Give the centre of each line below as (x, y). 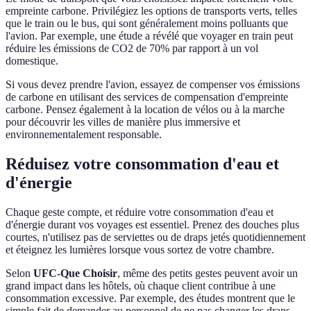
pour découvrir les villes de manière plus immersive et (123, 122)
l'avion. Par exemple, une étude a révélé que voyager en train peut (149, 36)
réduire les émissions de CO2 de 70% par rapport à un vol (132, 49)
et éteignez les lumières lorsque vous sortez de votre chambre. (140, 250)
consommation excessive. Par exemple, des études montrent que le (150, 299)
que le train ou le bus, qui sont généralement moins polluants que (147, 24)
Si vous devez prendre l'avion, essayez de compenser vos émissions (153, 85)
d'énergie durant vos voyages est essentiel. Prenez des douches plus (152, 225)
